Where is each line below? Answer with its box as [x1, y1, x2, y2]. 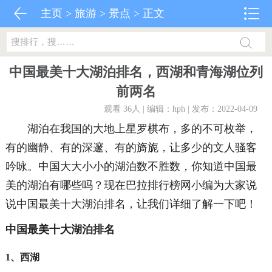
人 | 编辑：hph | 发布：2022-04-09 [132, 104, 258, 114]
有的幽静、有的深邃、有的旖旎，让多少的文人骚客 [5, 141, 257, 154]
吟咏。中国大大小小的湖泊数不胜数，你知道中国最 [5, 160, 257, 172]
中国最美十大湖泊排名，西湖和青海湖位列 [8, 64, 263, 80]
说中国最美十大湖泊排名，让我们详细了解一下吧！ [5, 198, 257, 210]
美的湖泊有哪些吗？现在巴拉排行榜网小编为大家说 [5, 179, 257, 191]
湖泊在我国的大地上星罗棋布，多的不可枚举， [5, 123, 257, 135]
